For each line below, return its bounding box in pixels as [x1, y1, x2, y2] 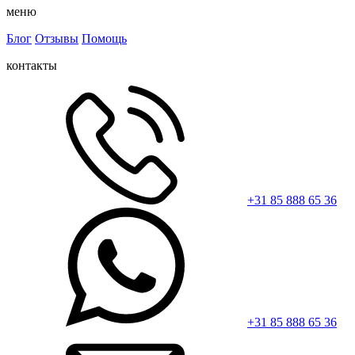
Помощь [82, 31, 127, 45]
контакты [6, 58, 57, 72]
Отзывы [35, 31, 78, 45]
